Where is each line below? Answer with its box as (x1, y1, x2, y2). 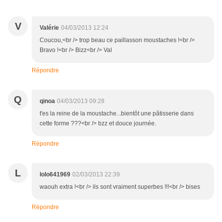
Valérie (40, 24, 59, 32)
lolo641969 (40, 171, 70, 178)
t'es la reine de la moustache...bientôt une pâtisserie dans (40, 110, 194, 117)
